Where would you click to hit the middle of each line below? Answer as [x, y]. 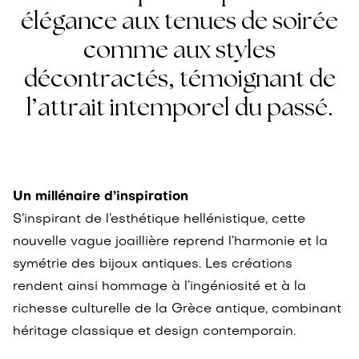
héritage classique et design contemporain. [154, 331]
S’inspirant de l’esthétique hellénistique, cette [159, 219]
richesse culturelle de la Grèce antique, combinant [177, 309]
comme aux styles [179, 49]
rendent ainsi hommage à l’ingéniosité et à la [159, 286]
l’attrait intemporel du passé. [179, 107]
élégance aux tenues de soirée [179, 20]
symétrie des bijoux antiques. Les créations [153, 264]
